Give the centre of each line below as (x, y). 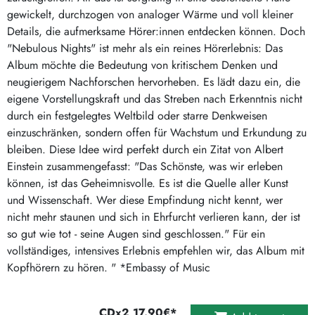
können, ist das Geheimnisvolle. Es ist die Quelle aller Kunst (148, 183)
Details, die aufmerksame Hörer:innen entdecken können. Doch (156, 31)
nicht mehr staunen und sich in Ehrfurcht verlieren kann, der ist (154, 217)
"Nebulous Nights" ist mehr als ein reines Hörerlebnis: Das (145, 48)
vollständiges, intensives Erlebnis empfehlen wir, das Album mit (156, 250)
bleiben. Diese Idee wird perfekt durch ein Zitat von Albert (145, 149)
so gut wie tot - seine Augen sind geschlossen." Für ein (136, 233)
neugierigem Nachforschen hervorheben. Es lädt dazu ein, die (154, 82)
